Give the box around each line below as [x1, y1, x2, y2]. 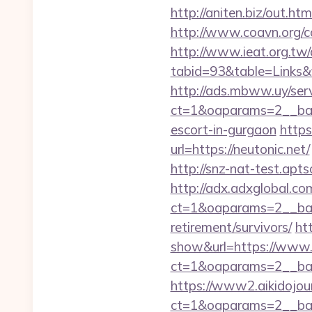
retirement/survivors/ [170, 219, 292, 235]
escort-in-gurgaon [170, 121, 276, 138]
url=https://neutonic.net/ [170, 141, 310, 157]
